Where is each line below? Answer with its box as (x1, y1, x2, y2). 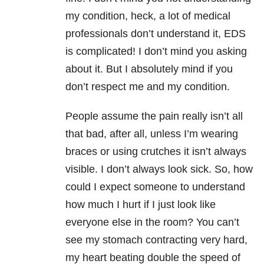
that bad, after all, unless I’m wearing (65, 128, 238, 140)
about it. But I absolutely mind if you (65, 63, 233, 75)
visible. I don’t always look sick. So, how (65, 163, 253, 176)
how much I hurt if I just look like (65, 199, 216, 211)
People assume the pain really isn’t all (65, 110, 243, 123)
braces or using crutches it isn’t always (65, 146, 246, 158)
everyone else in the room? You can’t (65, 216, 239, 229)
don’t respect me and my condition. (65, 81, 230, 93)
